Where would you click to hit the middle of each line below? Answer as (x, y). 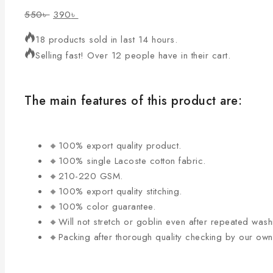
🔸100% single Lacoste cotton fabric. (127, 161)
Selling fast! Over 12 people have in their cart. (133, 56)
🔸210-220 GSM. (86, 176)
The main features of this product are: (133, 101)
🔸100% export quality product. (115, 146)
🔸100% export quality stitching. (115, 192)
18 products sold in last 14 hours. (106, 40)
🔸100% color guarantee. (102, 207)
